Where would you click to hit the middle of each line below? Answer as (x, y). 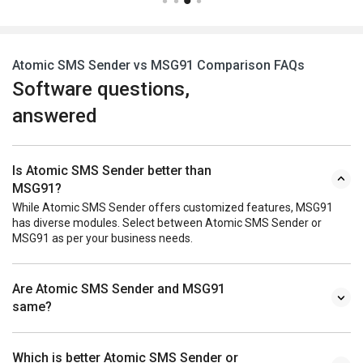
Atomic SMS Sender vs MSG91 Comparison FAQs (158, 65)
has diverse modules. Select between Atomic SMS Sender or (167, 222)
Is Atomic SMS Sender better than (112, 170)
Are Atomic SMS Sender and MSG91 (119, 288)
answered (55, 115)
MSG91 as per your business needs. (102, 238)
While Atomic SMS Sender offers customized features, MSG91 (173, 207)
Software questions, (101, 89)
